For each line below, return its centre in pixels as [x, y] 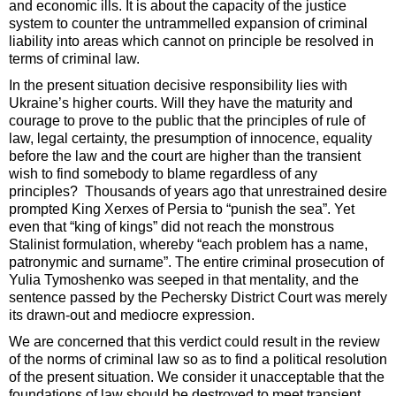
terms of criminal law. [74, 59]
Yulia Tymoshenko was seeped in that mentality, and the [184, 280]
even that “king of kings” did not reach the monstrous [171, 227]
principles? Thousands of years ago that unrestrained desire [198, 192]
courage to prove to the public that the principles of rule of [187, 121]
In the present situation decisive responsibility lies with [178, 86]
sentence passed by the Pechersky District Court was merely [198, 298]
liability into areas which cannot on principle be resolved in [191, 42]
